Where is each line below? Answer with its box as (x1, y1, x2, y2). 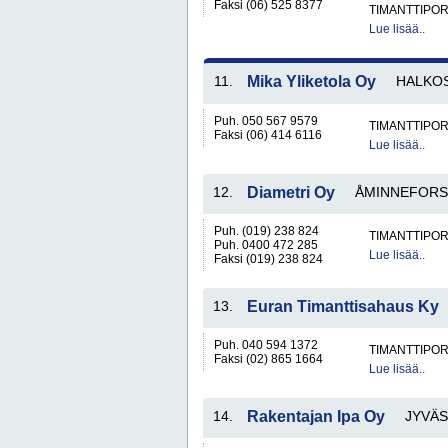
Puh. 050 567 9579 (214, 114, 318, 128)
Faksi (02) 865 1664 (214, 352, 323, 366)
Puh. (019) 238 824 (214, 224, 319, 238)
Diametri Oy (247, 184, 335, 201)
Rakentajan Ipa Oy (247, 408, 385, 425)
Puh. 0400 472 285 (214, 238, 318, 252)
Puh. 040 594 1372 (214, 338, 318, 352)
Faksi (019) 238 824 (214, 252, 323, 266)
